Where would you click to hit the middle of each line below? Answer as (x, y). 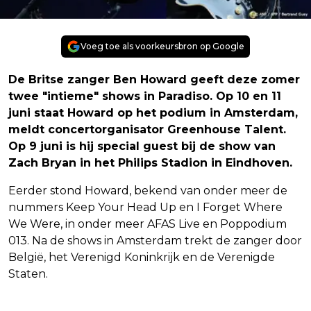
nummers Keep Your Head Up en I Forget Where (145, 207)
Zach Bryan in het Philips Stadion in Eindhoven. (150, 162)
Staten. (28, 274)
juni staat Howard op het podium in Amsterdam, (153, 112)
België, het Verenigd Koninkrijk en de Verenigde (142, 257)
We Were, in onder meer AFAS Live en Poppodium (148, 224)
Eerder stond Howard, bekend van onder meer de (148, 190)
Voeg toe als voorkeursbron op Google (162, 46)
